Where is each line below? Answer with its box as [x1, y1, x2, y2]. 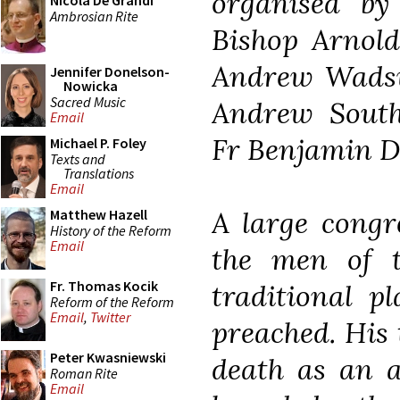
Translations [63, 163, 134, 182]
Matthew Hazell [50, 205, 147, 223]
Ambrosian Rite [50, 6, 138, 25]
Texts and [50, 149, 105, 168]
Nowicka [63, 77, 118, 95]
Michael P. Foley [50, 134, 146, 152]
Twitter [90, 308, 130, 327]
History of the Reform [50, 221, 171, 239]
